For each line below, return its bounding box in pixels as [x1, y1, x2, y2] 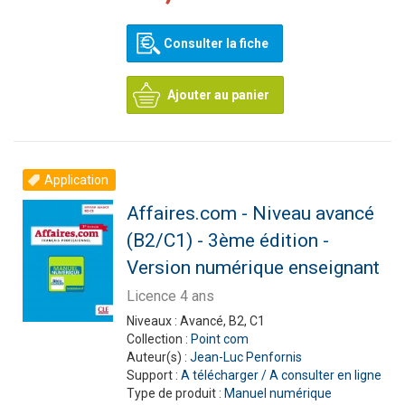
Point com [190, 332, 249, 346]
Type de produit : [126, 386, 224, 400]
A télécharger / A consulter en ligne [180, 368, 381, 382]
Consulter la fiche [163, 36, 268, 51]
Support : [126, 368, 181, 382]
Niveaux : [126, 314, 180, 328]
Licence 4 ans [126, 287, 214, 305]
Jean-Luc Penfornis [189, 350, 302, 364]
